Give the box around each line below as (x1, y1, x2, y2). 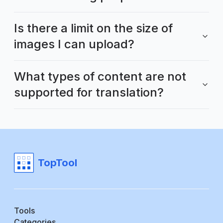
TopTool (38, 156, 77, 169)
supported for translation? (14, 85, 164, 100)
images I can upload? (14, 36, 134, 51)
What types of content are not (14, 69, 186, 84)
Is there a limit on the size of (14, 20, 173, 35)
